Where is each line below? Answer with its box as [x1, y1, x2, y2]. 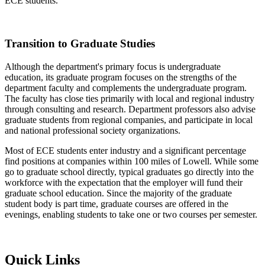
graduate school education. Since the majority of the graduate [5, 188, 232, 198]
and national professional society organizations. [5, 125, 180, 135]
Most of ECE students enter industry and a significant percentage [5, 145, 246, 156]
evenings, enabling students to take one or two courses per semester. [5, 209, 257, 219]
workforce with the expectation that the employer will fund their [5, 177, 243, 188]
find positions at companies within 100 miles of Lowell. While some [5, 156, 258, 166]
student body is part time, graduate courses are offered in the [5, 198, 228, 209]
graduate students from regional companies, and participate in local [5, 114, 253, 125]
